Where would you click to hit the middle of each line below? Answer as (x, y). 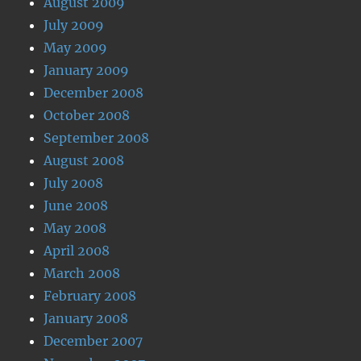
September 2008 (97, 138)
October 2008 (87, 115)
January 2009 (87, 70)
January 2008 (86, 318)
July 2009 (74, 25)
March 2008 (82, 273)
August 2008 (84, 160)
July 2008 (74, 183)
